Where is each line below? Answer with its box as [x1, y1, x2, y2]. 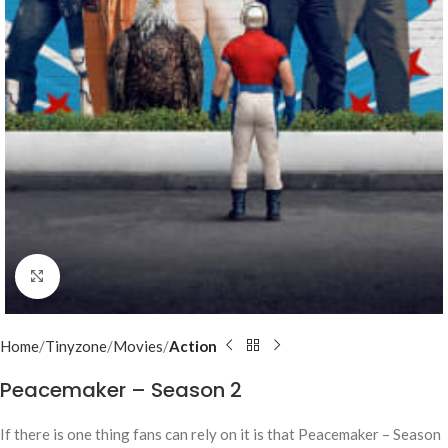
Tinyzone [45, 336, 107, 355]
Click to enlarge [59, 267, 163, 284]
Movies [113, 336, 163, 355]
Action [169, 336, 217, 355]
